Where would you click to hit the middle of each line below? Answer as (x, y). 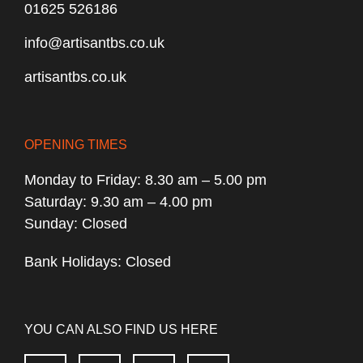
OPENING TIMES (76, 145)
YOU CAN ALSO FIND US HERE (121, 329)
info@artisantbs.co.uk (94, 43)
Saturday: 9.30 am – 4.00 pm (118, 202)
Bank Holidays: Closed (98, 262)
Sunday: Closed (76, 224)
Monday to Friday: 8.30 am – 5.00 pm (145, 180)
